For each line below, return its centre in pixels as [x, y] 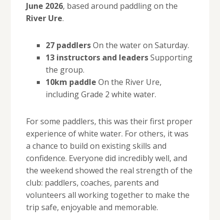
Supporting [170, 58]
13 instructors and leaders [97, 58]
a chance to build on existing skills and [96, 146]
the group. [65, 70]
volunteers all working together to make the [108, 195]
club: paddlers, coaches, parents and [92, 183]
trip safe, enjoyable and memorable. [92, 207]
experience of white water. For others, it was [107, 134]
